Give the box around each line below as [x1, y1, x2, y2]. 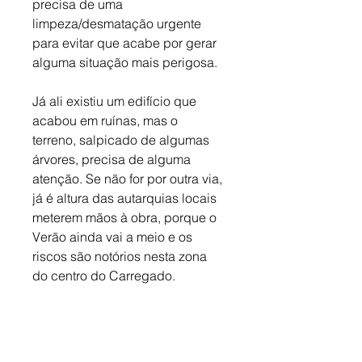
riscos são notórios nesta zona [32, 248, 210, 265]
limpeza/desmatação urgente [32, 15, 204, 32]
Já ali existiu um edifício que [32, 93, 200, 110]
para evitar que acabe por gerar [32, 35, 220, 52]
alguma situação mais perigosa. [32, 54, 221, 71]
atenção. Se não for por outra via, [32, 170, 225, 187]
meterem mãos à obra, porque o [32, 209, 220, 226]
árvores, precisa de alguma [32, 151, 194, 168]
